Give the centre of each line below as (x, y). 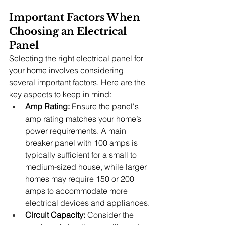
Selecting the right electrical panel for (77, 59)
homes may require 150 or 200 (81, 179)
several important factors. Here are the (78, 83)
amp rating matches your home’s (84, 119)
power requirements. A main (77, 131)
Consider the (110, 215)
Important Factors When (76, 17)
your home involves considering (67, 71)
